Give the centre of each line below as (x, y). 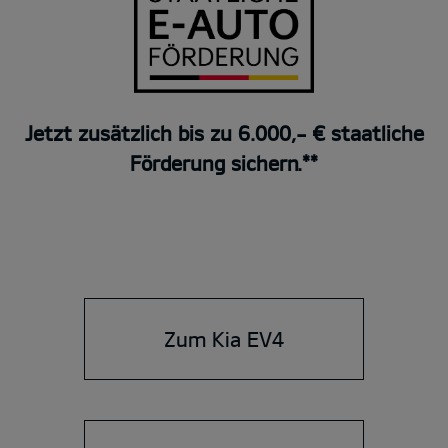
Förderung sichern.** (224, 162)
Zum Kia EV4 (224, 338)
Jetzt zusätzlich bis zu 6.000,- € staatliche (224, 132)
